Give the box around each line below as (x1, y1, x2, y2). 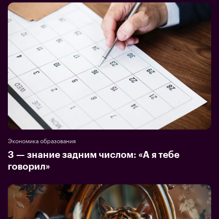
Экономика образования (8, 135, 76, 145)
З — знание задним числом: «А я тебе (8, 150, 179, 160)
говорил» (8, 162, 50, 172)
